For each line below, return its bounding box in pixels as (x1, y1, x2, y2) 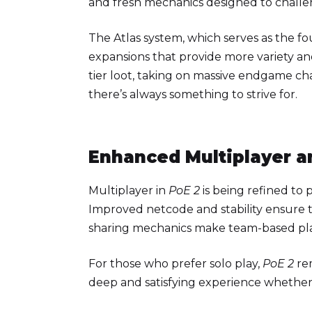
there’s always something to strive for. (88, 87, 297, 101)
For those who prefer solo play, (88, 256, 263, 270)
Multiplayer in (88, 183, 169, 197)
